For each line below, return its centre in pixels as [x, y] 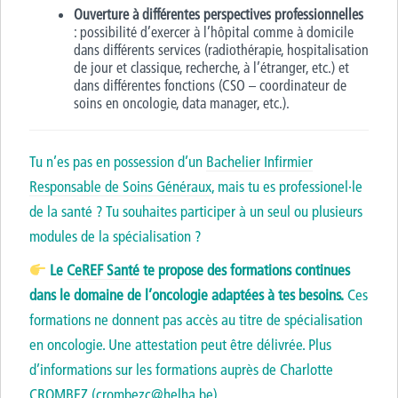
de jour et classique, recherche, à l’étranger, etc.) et [211, 68]
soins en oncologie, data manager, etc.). [183, 103]
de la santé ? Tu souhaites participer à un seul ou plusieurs [196, 211]
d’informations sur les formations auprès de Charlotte [181, 369]
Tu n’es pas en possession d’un [118, 161]
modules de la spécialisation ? [115, 236]
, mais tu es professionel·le [287, 186]
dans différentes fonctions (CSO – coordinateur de [210, 85]
